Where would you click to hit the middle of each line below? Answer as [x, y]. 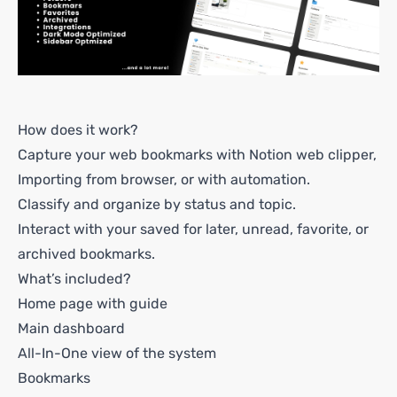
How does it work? [78, 130]
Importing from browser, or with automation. [164, 179]
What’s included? [74, 279]
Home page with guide [93, 304]
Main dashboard [71, 328]
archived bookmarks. [86, 254]
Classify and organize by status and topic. [157, 204]
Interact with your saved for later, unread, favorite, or [193, 229]
